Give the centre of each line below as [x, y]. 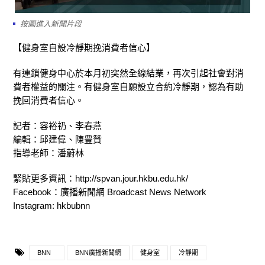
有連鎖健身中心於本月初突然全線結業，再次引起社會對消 [128, 73]
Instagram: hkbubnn [51, 205]
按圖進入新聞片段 [51, 24]
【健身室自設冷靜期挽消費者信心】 [84, 47]
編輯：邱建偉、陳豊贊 [57, 139]
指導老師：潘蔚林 [49, 153]
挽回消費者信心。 [49, 100]
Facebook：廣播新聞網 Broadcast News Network [110, 192]
